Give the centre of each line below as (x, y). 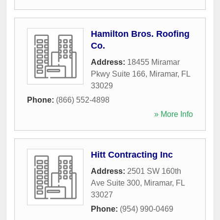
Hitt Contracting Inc (132, 154)
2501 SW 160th (154, 171)
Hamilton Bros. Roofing (140, 34)
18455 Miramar (153, 62)
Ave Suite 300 (115, 183)
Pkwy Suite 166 (118, 74)
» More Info (174, 114)
